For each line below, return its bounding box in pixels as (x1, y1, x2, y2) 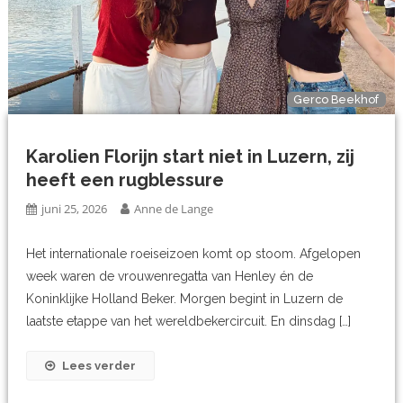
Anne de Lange (134, 201, 214, 218)
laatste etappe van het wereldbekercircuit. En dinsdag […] (26, 314, 352, 329)
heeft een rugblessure (26, 169, 225, 192)
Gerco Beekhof (293, 93, 380, 107)
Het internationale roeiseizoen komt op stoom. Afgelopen (26, 246, 362, 262)
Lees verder (62, 359, 137, 373)
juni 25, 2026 (41, 201, 108, 218)
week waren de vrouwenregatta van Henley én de (26, 269, 314, 284)
